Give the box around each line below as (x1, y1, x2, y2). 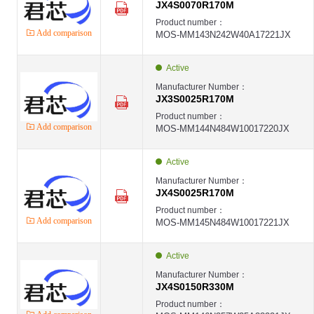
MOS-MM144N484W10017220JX (156, 123, 289, 134)
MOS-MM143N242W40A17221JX (156, 29, 291, 40)
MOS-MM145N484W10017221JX (156, 217, 289, 228)
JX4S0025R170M (156, 187, 234, 198)
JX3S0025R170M (156, 93, 234, 104)
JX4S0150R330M (156, 281, 234, 292)
